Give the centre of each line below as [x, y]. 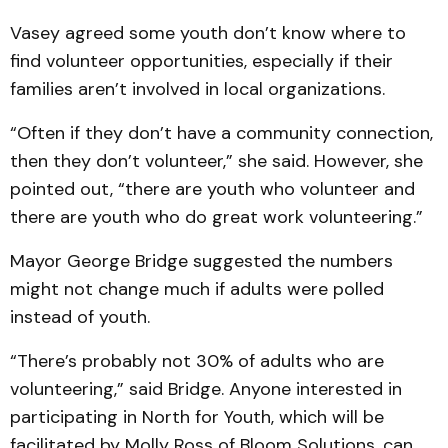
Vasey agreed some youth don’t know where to [208, 33]
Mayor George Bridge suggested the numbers [201, 261]
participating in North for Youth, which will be [197, 417]
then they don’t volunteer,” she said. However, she [216, 161]
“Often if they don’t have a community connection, [221, 133]
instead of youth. [80, 317]
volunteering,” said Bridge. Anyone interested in [206, 389]
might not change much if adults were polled [197, 289]
